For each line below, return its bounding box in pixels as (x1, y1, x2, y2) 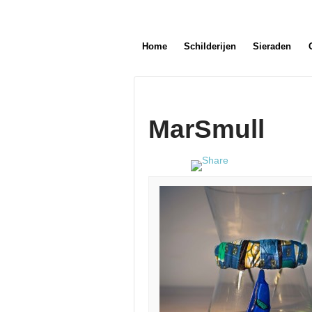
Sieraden (253, 41, 292, 52)
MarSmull (148, 115, 265, 144)
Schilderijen (184, 41, 237, 52)
